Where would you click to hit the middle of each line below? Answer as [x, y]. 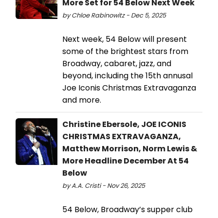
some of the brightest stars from [125, 51]
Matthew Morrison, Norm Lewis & [130, 148]
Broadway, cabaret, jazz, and [117, 63]
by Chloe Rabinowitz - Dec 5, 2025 [114, 15]
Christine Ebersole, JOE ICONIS [124, 124]
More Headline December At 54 [126, 161]
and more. [83, 100]
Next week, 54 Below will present [125, 39]
